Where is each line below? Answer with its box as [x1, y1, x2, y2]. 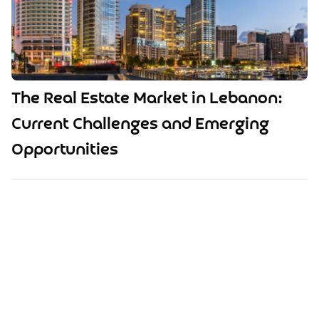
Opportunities [11, 142, 118, 159]
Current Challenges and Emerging [11, 116, 269, 133]
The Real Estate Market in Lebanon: [11, 90, 283, 108]
